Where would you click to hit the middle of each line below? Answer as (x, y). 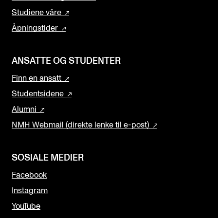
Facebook (29, 175)
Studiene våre (36, 13)
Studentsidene (38, 94)
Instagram (30, 191)
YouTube (26, 207)
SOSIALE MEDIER (48, 158)
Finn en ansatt (36, 79)
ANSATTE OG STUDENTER (66, 61)
